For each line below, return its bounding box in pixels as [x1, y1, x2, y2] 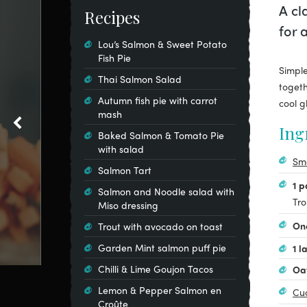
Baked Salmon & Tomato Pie [98, 128, 224, 142]
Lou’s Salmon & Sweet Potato [98, 37, 227, 51]
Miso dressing [98, 198, 158, 212]
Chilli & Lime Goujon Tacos [98, 262, 213, 275]
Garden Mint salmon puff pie [98, 241, 226, 254]
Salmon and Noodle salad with [98, 184, 234, 198]
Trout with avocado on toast [98, 219, 223, 233]
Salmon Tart [98, 163, 151, 177]
